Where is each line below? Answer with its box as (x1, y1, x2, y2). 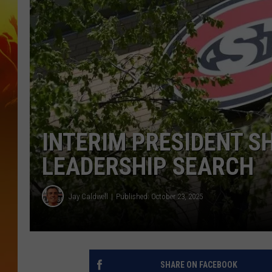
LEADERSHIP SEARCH (42, 152, 254, 182)
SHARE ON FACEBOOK (160, 260, 237, 270)
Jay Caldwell (69, 191, 108, 201)
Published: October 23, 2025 (116, 191, 203, 201)
